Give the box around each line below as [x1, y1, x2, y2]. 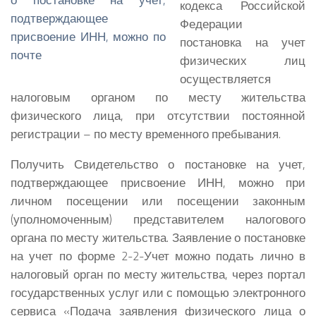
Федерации [180, 15, 243, 33]
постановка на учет [180, 33, 305, 51]
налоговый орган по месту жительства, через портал [11, 265, 305, 283]
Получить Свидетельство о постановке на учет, [11, 154, 305, 173]
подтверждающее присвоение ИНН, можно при [11, 173, 305, 191]
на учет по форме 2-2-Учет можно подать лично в [11, 246, 305, 265]
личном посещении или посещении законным [11, 191, 305, 209]
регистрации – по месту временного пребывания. [11, 125, 281, 143]
